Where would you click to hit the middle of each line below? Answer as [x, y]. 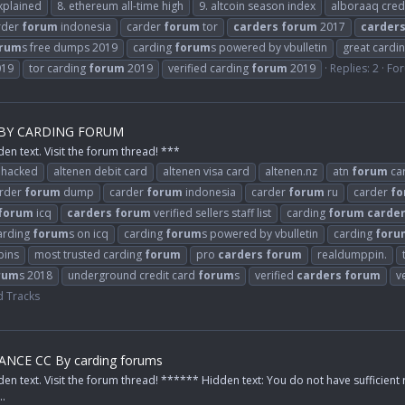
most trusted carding [89, 255]
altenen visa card [206, 172]
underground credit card [133, 276]
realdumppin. [352, 255]
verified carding [210, 68]
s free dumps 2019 [70, 47]
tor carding [59, 68]
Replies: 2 [354, 68]
